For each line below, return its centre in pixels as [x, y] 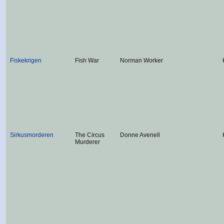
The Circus [90, 135]
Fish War [87, 60]
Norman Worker [141, 60]
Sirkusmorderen [32, 135]
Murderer [87, 142]
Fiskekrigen [26, 60]
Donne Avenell [140, 135]
